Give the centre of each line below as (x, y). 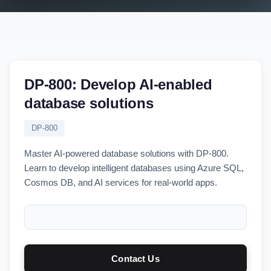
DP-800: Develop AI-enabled (118, 84)
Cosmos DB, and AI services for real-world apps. (121, 182)
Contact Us (135, 259)
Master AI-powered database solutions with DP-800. (126, 153)
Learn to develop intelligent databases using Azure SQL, (134, 168)
